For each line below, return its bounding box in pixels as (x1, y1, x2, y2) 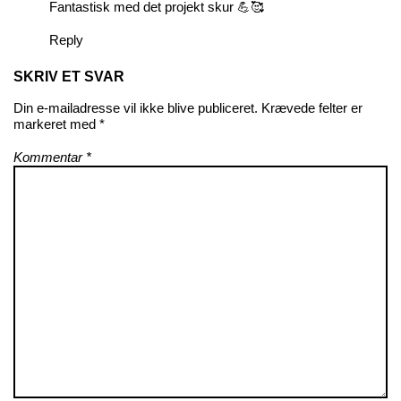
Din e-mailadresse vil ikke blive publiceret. (13, 101, 258, 116)
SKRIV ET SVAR (13, 69, 124, 85)
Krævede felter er (260, 101, 363, 116)
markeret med (13, 117, 99, 132)
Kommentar (13, 150, 86, 166)
